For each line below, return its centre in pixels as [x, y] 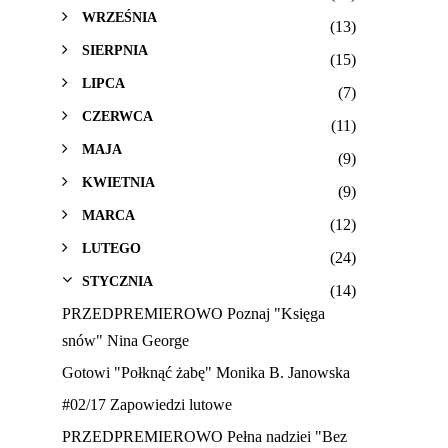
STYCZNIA [117, 281]
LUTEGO [111, 248]
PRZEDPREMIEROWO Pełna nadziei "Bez [204, 437]
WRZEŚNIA [119, 17]
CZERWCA [117, 116]
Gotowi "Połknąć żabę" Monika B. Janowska [206, 373]
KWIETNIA [118, 182]
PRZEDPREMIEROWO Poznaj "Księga [193, 314]
